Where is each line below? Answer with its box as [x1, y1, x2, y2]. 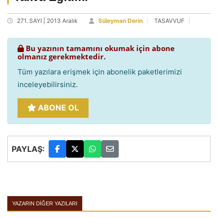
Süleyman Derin [98, 17, 143, 24]
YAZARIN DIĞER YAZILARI [12, 200, 77, 206]
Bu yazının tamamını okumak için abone [24, 43, 175, 53]
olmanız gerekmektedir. [18, 52, 106, 61]
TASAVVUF [154, 17, 184, 24]
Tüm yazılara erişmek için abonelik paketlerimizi [18, 67, 182, 76]
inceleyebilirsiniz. [18, 80, 78, 89]
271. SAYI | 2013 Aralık [17, 17, 78, 24]
